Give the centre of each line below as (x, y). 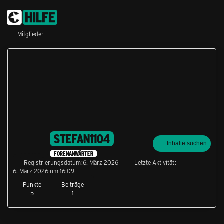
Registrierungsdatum (52, 163)
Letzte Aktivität (154, 163)
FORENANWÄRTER (74, 154)
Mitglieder (31, 34)
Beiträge (73, 185)
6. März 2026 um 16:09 (44, 171)
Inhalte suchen (187, 144)
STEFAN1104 (82, 139)
